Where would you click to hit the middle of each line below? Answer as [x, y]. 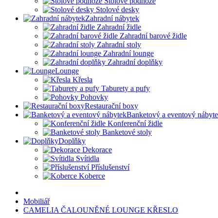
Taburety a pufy [126, 88]
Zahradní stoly [119, 45]
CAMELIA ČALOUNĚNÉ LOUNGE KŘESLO [101, 210]
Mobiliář [36, 201]
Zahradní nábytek [112, 18]
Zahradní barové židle [153, 36]
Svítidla [88, 158]
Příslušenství [110, 167]
